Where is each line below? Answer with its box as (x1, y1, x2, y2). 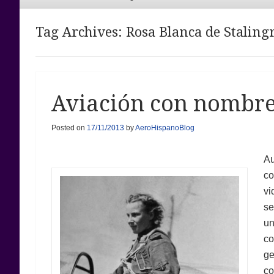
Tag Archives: (35, 24, 126, 40)
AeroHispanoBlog (135, 123, 194, 132)
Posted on (51, 123, 87, 132)
